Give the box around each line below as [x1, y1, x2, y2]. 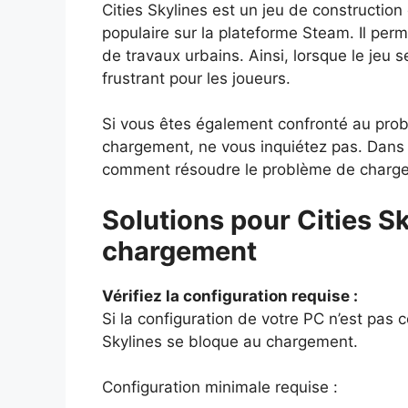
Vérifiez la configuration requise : [102, 286, 358, 305]
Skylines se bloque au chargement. [102, 331, 358, 351]
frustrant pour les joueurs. [102, 68, 291, 87]
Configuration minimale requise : [102, 378, 338, 397]
